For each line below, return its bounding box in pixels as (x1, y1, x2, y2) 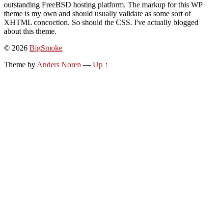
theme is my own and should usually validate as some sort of (4, 9, 191, 18)
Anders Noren (37, 60, 81, 69)
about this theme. (4, 27, 56, 35)
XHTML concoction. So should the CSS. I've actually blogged (4, 18, 198, 27)
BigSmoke (29, 43, 62, 52)
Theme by (4, 60, 37, 69)
